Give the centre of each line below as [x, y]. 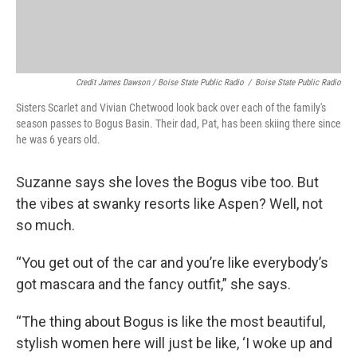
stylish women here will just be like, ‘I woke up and [174, 343]
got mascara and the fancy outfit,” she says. [153, 284]
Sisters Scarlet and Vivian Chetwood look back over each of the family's [171, 107]
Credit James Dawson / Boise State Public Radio [160, 82]
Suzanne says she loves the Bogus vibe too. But [167, 182]
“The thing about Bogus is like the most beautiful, [171, 321]
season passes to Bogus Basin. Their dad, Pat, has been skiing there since [178, 123]
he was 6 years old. [58, 139]
